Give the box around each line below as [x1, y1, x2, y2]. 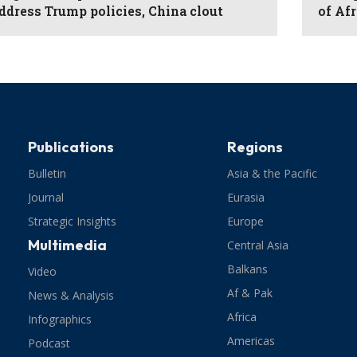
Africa [227, 309, 257, 325]
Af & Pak [227, 285, 273, 301]
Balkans [227, 261, 269, 277]
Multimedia [28, 236, 108, 255]
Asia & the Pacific [227, 166, 318, 182]
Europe [227, 214, 265, 229]
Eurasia [227, 190, 265, 206]
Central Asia [227, 237, 289, 253]
